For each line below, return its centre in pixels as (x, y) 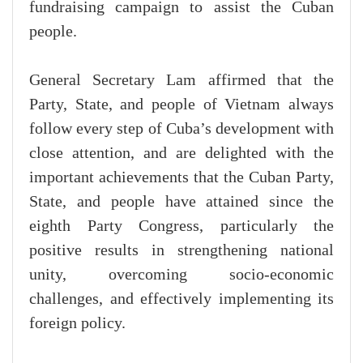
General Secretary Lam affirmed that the (181, 81)
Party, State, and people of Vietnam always (181, 105)
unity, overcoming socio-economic (181, 275)
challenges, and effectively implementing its (181, 299)
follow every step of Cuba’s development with (181, 129)
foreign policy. (77, 324)
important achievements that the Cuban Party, (181, 178)
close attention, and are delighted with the (181, 154)
